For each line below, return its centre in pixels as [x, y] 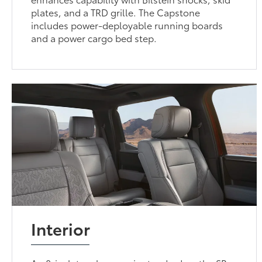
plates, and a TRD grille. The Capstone [116, 12]
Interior [61, 228]
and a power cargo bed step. [94, 37]
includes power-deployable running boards [127, 25]
